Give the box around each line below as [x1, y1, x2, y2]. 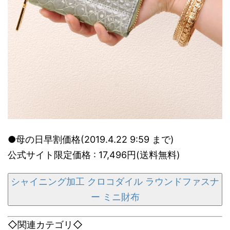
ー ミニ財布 [90, 191, 140, 202]
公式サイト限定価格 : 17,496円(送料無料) [8, 149, 180, 160]
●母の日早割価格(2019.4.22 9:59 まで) [8, 133, 174, 145]
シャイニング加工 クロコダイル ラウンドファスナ [11, 176, 219, 187]
